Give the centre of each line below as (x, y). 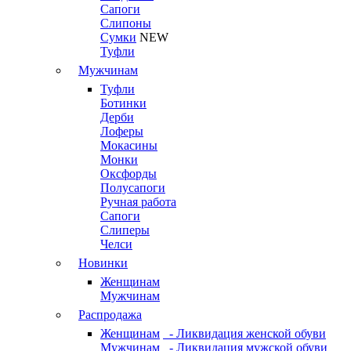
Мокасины (129, 145)
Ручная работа (138, 202)
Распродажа (110, 315)
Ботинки (123, 103)
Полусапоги (133, 188)
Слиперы (125, 230)
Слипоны (126, 23)
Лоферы (122, 131)
